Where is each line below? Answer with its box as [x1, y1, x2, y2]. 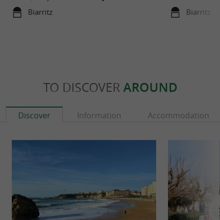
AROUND [123, 79, 177, 96]
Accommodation [148, 110, 209, 121]
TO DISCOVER [43, 79, 123, 96]
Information [77, 110, 121, 121]
